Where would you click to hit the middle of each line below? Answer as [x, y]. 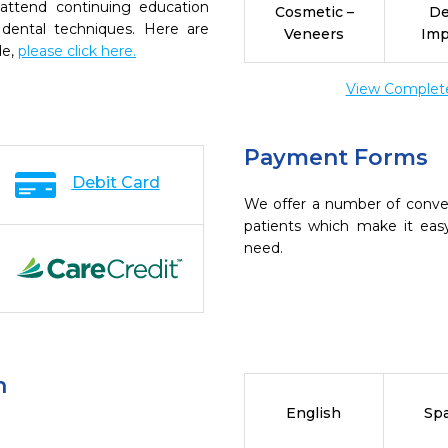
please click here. [77, 51]
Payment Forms [336, 157]
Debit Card [115, 182]
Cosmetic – [314, 12]
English [314, 412]
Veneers [314, 34]
